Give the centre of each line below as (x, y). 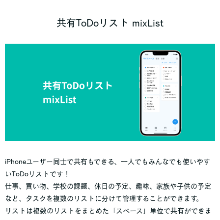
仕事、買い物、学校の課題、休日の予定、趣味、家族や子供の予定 (108, 186)
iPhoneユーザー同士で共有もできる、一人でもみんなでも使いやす (108, 161)
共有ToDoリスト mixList (110, 23)
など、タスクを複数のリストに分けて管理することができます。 (104, 198)
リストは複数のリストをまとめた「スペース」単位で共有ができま (108, 210)
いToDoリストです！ (38, 174)
